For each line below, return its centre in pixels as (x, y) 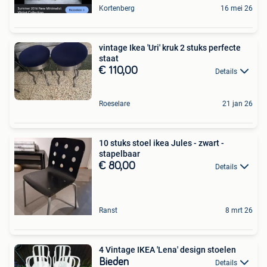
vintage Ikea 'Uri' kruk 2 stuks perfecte (170, 47)
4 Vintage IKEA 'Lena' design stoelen (167, 249)
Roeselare (114, 103)
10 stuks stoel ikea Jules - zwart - (162, 143)
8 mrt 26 (239, 210)
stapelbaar (119, 153)
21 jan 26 (237, 103)
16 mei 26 (237, 8)
